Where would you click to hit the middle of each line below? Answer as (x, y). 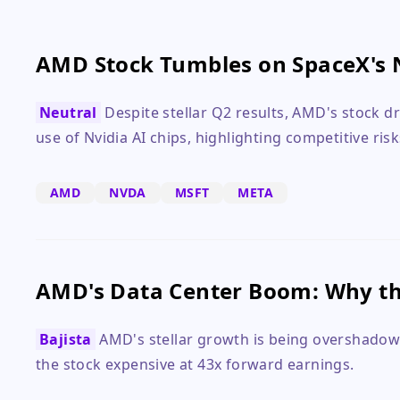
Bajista (66, 339)
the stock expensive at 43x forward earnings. (195, 364)
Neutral (68, 112)
